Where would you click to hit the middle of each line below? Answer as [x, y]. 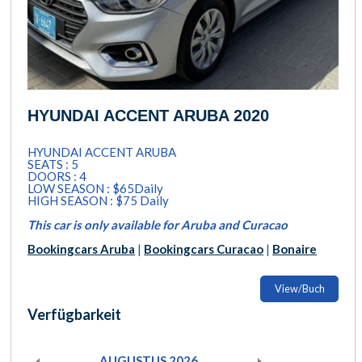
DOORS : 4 [57, 177]
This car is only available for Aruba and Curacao [158, 225]
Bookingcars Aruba [82, 249]
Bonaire [295, 249]
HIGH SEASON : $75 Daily [99, 201]
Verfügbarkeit [75, 314]
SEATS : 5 [53, 164]
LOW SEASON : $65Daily [96, 189]
